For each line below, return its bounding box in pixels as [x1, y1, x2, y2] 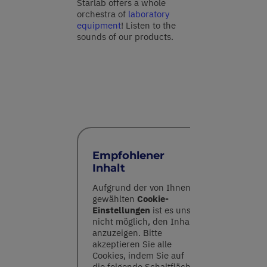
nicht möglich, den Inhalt [92, 216, 195, 228]
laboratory [128, 8, 169, 20]
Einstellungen [92, 204, 150, 216]
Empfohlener [92, 149, 164, 163]
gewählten [92, 193, 137, 205]
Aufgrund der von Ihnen [92, 182, 191, 194]
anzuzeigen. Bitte [92, 227, 162, 239]
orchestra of [77, 8, 128, 20]
